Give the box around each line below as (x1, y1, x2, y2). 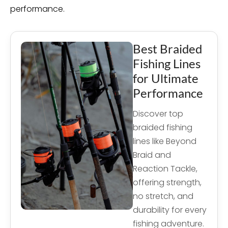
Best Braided (133, 41, 202, 56)
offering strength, (133, 177, 202, 188)
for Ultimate (133, 71, 198, 85)
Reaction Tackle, (133, 163, 197, 175)
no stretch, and (133, 190, 193, 202)
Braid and (133, 149, 171, 161)
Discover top (133, 108, 183, 120)
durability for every (133, 204, 207, 216)
